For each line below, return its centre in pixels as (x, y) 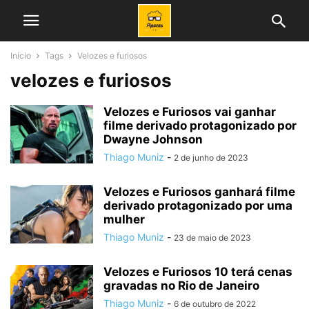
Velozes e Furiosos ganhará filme (199, 192)
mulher (124, 219)
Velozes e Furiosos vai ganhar (190, 112)
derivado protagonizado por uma (198, 206)
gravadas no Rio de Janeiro (181, 286)
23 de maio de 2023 (212, 238)
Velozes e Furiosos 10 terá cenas (198, 272)
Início (21, 56)
